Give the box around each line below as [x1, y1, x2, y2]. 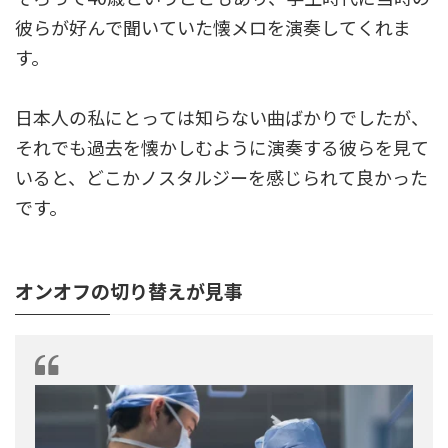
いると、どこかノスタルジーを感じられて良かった [15, 164, 428, 191]
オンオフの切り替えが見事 [15, 277, 243, 305]
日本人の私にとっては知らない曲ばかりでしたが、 [15, 104, 429, 131]
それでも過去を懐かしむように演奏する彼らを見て [15, 134, 429, 161]
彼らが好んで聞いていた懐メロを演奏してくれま [15, 14, 411, 41]
